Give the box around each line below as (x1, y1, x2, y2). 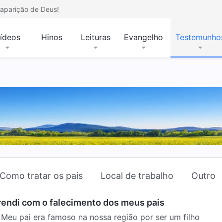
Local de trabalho (101, 170, 173, 181)
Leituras (81, 32, 111, 42)
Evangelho (124, 32, 163, 42)
